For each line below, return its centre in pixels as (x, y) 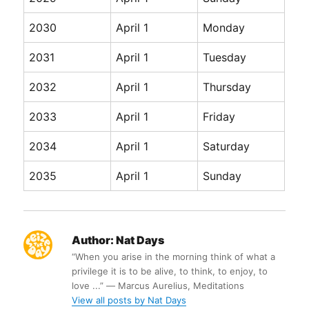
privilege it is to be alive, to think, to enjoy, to (170, 271)
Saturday (227, 147)
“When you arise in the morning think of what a (174, 257)
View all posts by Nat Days (129, 300)
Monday (224, 28)
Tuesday (225, 58)
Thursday (227, 87)
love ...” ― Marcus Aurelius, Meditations (158, 286)
